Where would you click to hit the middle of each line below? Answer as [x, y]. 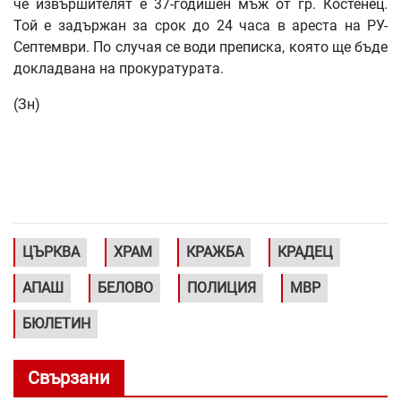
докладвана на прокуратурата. [119, 69]
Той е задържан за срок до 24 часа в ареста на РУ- [200, 26]
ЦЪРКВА [51, 252]
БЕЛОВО [125, 288]
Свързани [69, 378]
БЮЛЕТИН [56, 324]
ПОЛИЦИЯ [222, 288]
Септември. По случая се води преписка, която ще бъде [200, 47]
